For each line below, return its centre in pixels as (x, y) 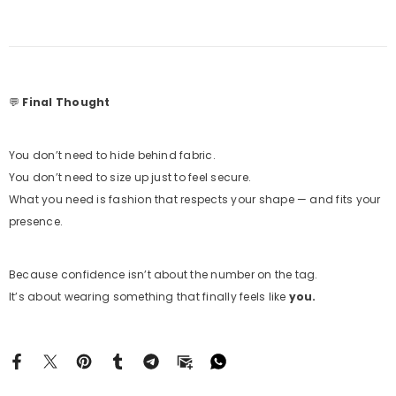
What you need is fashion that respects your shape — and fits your (195, 199)
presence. (36, 221)
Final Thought (66, 102)
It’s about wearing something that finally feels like (149, 297)
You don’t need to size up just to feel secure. (130, 177)
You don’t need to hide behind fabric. (112, 155)
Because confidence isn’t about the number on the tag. (164, 274)
